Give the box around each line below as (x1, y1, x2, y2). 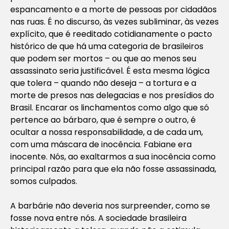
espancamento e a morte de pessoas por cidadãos (10, 3, 217, 15)
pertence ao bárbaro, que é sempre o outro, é (10, 113, 196, 126)
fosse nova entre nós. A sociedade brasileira (10, 212, 187, 224)
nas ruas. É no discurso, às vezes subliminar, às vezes (10, 15, 219, 28)
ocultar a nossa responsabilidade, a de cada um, (10, 126, 203, 138)
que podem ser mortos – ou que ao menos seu (10, 52, 196, 64)
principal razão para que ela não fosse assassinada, (10, 163, 216, 175)
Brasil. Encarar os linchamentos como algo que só (10, 101, 209, 113)
